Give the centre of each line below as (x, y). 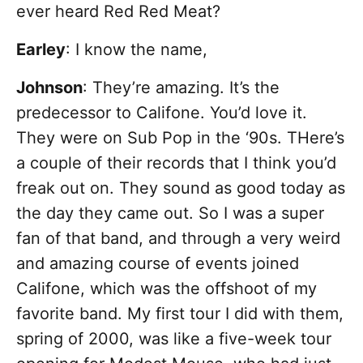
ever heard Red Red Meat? (118, 12)
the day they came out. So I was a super (170, 214)
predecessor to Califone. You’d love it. (162, 113)
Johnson (49, 88)
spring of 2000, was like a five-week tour (174, 339)
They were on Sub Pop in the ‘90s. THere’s (180, 138)
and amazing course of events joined (158, 264)
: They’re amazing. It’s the (181, 88)
